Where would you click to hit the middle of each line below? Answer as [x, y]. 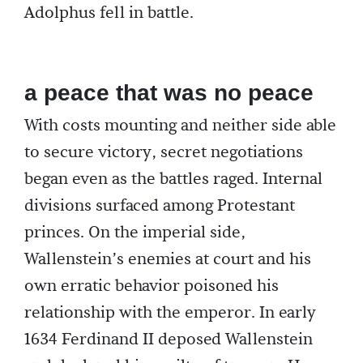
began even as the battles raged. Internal [173, 179]
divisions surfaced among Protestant [160, 206]
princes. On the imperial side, [135, 233]
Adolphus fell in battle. [109, 13]
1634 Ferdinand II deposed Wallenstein [169, 340]
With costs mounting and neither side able [180, 126]
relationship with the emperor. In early [170, 313]
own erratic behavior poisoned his [152, 286]
